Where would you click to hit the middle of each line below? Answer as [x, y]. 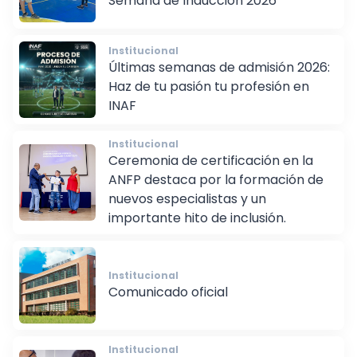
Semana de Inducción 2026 [192, 12]
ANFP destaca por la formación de [216, 191]
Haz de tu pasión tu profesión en [209, 98]
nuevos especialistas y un [187, 210]
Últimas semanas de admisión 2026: [219, 79]
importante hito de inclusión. [197, 229]
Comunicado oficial [168, 304]
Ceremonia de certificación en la [211, 172]
